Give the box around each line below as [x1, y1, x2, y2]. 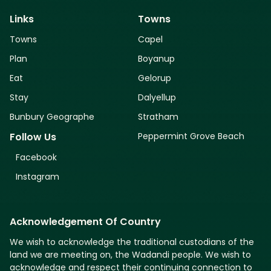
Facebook [16, 154, 57, 163]
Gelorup [138, 74, 172, 84]
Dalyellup [138, 94, 177, 103]
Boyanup [138, 55, 175, 65]
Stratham [138, 113, 179, 123]
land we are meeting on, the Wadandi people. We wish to [10, 251, 251, 261]
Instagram [16, 173, 59, 183]
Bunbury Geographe [10, 113, 94, 123]
